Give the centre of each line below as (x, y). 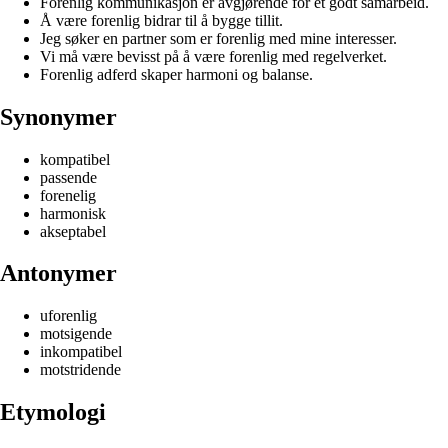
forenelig (68, 195)
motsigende (76, 334)
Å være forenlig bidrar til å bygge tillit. (161, 20)
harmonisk (73, 213)
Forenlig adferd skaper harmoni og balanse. (176, 74)
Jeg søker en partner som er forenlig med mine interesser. (218, 38)
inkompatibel (81, 352)
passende (68, 177)
